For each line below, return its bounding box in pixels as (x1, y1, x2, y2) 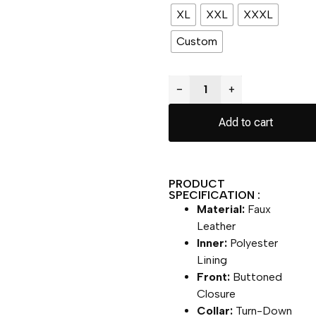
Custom (176, 34, 218, 48)
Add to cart (219, 115, 274, 129)
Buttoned (230, 269, 283, 284)
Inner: (197, 236, 228, 250)
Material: (197, 202, 245, 216)
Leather (197, 219, 236, 233)
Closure (197, 286, 236, 300)
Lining (197, 253, 228, 267)
